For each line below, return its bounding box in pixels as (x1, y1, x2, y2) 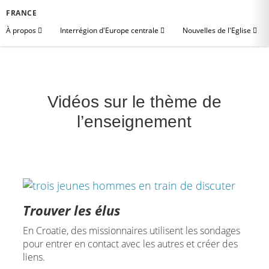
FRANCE (6, 8, 37, 18)
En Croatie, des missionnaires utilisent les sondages (22, 223, 240, 237)
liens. (22, 250, 45, 264)
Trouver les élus (22, 201, 120, 219)
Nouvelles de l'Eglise (183, 25, 253, 35)
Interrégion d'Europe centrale (60, 25, 160, 35)
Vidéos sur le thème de (47, 92, 222, 111)
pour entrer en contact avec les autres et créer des (22, 237, 238, 250)
